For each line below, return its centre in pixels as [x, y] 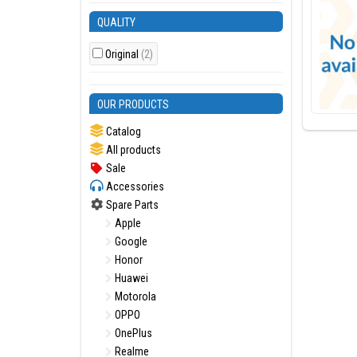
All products [132, 150]
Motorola [134, 296]
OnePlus [132, 333]
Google [130, 241]
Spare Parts [131, 205]
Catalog [122, 131]
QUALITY [116, 22]
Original [123, 54]
